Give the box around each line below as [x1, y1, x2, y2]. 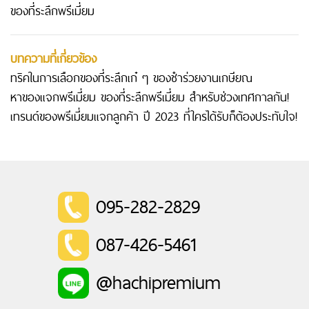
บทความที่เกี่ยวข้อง [10, 48, 97, 69]
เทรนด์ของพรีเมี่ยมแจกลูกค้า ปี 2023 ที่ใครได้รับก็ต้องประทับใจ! [10, 106, 297, 127]
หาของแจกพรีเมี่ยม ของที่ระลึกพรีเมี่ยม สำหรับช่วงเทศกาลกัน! [10, 87, 289, 108]
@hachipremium [96, 266, 221, 299]
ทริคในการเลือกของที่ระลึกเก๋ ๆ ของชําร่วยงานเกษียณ [10, 68, 252, 88]
